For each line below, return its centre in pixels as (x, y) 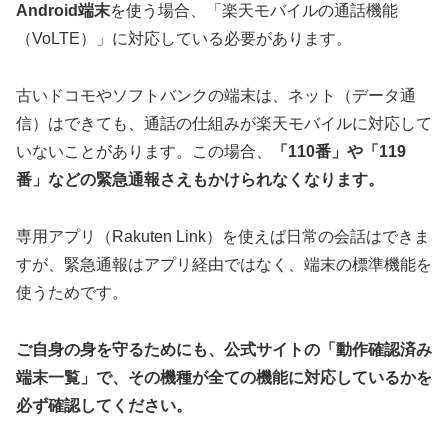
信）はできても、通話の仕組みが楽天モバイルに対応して (224, 124)
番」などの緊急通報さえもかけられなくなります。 (200, 180)
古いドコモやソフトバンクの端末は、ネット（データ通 (216, 96)
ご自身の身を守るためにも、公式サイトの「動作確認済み (224, 349)
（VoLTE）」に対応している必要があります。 (184, 39)
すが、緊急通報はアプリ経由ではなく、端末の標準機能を (224, 265)
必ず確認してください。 (104, 405)
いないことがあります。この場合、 (144, 152)
